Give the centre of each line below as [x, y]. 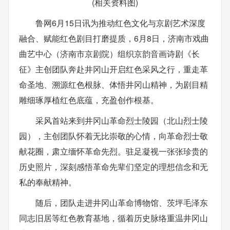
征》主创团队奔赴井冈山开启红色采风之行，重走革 [113, 69]
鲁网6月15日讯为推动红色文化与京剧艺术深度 [120, 23]
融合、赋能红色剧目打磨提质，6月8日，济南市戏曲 [114, 38]
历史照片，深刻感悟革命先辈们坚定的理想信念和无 [113, 167]
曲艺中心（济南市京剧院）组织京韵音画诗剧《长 [109, 54]
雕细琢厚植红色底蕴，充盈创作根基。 [89, 100]
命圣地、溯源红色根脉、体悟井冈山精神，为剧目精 [113, 84]
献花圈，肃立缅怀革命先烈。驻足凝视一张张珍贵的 [113, 151]
